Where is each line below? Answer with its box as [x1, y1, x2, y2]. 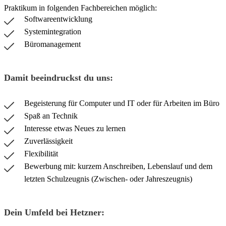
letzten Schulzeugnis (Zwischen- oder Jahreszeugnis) [24, 175, 192, 184]
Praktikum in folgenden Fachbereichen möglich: [4, 4, 157, 13]
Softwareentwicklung [24, 15, 92, 24]
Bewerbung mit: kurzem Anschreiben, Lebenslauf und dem [24, 162, 212, 171]
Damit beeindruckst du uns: [4, 73, 113, 83]
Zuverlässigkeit [24, 137, 73, 146]
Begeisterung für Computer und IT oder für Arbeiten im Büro [24, 99, 219, 108]
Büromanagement [24, 40, 81, 49]
